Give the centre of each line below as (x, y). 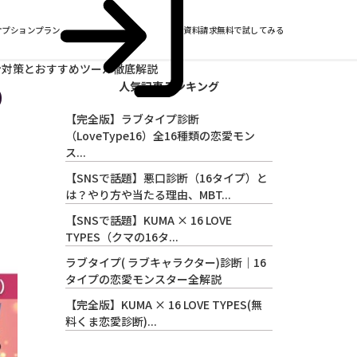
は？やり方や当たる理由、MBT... (148, 194)
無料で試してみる (251, 29)
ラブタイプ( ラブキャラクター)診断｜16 (166, 262)
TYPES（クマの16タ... (122, 237)
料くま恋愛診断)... (111, 321)
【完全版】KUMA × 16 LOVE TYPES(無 (164, 304)
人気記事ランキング (169, 86)
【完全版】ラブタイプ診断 (132, 119)
